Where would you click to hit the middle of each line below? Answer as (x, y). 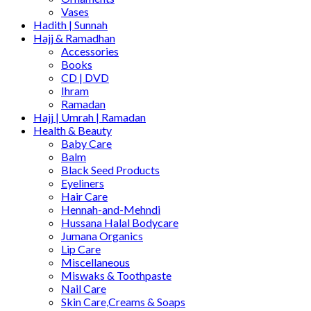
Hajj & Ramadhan (74, 37)
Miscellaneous (95, 262)
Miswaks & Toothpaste (116, 275)
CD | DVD (85, 77)
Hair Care (84, 196)
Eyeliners (83, 183)
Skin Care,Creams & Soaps (123, 301)
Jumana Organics (102, 235)
